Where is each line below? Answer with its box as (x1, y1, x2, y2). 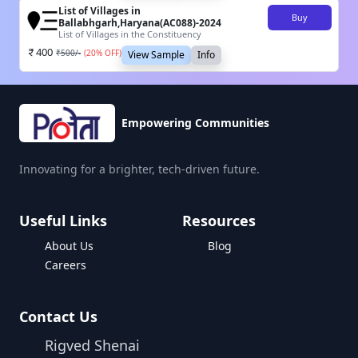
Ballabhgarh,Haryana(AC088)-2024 (58, 16, 221, 30)
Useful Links (19, 211, 107, 231)
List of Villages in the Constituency (58, 28, 201, 41)
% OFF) (96, 47, 121, 59)
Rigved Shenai (45, 336, 140, 356)
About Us (45, 238, 93, 254)
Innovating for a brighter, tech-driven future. (19, 161, 260, 177)
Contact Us (19, 307, 97, 327)
